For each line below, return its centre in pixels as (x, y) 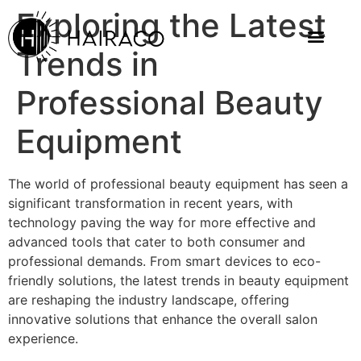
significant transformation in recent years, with (150, 203)
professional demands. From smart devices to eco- (164, 261)
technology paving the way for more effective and (162, 222)
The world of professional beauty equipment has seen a (178, 184)
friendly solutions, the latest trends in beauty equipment (178, 280)
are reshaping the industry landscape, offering (149, 300)
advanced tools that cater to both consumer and (157, 242)
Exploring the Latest (171, 25)
